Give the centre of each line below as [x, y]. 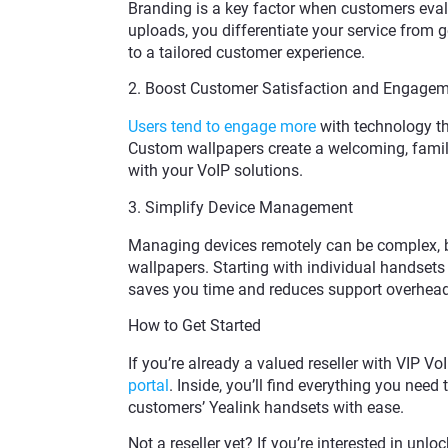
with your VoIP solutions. [215, 171]
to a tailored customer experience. [246, 52]
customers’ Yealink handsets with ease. [265, 408]
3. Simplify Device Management [240, 207]
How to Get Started [194, 326]
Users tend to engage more [221, 127]
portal [148, 386]
